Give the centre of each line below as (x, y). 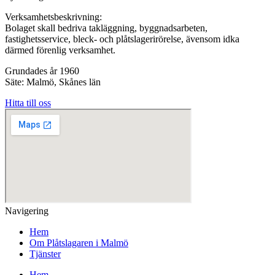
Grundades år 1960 (42, 71)
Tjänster (45, 254)
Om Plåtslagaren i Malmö (79, 242)
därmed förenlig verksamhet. (60, 50)
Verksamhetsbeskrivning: (53, 17)
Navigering (27, 211)
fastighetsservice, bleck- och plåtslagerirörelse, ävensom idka (122, 39)
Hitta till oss (28, 103)
